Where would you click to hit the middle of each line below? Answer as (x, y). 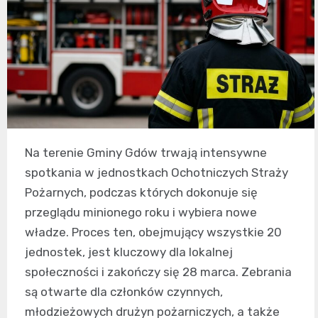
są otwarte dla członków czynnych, (124, 292)
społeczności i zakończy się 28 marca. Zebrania (158, 272)
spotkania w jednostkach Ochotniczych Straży (157, 173)
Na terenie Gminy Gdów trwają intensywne (146, 153)
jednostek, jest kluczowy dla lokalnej (129, 252)
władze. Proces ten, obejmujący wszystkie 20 (153, 232)
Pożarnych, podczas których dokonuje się (141, 193)
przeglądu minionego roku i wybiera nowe (141, 213)
